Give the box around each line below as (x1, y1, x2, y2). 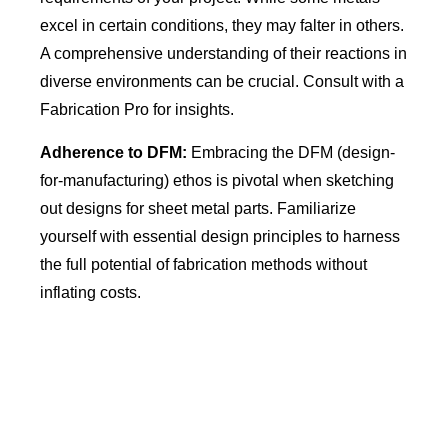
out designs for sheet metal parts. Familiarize (40, 200, 356, 218)
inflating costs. (40, 284, 141, 302)
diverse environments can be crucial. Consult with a (40, 73, 404, 91)
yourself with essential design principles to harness (40, 228, 400, 246)
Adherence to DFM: (40, 144, 187, 162)
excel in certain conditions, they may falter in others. (40, 17, 404, 35)
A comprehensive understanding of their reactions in (40, 45, 407, 63)
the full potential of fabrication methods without (40, 256, 367, 274)
